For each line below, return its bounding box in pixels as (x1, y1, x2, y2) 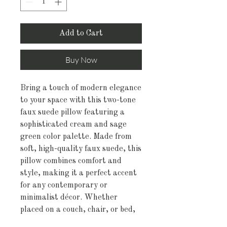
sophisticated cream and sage (20, 120, 127, 129)
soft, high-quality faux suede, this (20, 144, 141, 153)
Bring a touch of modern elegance (20, 84, 141, 92)
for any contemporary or (20, 181, 107, 190)
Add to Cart (59, 29, 103, 37)
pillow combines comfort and (20, 157, 122, 165)
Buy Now (65, 54, 97, 65)
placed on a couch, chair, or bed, (20, 205, 135, 214)
